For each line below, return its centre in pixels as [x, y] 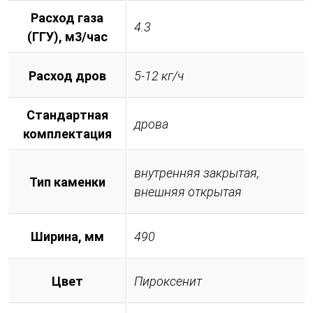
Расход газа [67, 17]
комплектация [67, 133]
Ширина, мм [67, 236]
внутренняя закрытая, [197, 173]
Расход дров [67, 75]
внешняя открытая [188, 191]
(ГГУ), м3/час [67, 36]
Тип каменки [67, 182]
